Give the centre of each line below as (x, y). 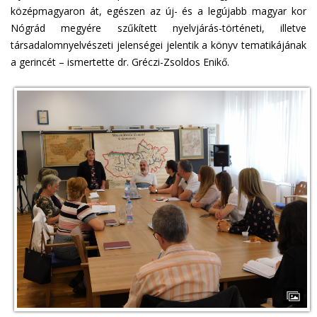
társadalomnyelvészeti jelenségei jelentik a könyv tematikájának (158, 45)
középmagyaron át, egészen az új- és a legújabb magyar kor (158, 11)
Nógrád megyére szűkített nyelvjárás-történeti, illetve (158, 28)
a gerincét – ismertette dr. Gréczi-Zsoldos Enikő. (120, 62)
